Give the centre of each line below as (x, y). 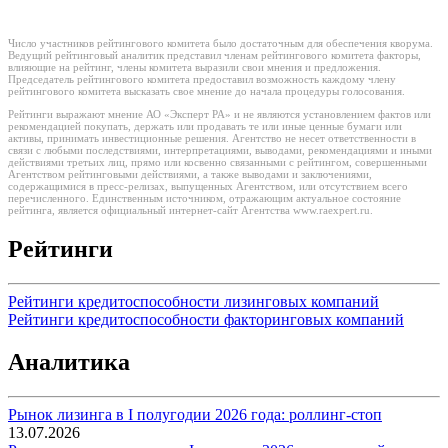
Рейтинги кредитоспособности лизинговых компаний (193, 302)
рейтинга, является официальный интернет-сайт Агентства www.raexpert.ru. (190, 210)
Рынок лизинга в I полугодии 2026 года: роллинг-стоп (195, 414)
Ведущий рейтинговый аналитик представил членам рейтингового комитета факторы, (214, 55)
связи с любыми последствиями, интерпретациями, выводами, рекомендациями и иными (220, 150)
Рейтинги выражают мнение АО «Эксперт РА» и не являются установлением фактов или (219, 114)
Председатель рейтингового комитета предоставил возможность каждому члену (202, 79)
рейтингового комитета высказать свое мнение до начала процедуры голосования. (206, 91)
